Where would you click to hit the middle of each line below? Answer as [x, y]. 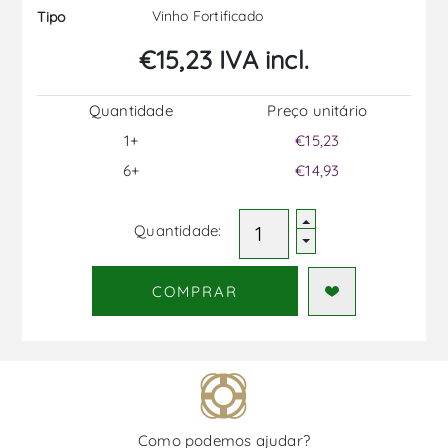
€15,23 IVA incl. [224, 60]
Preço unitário [317, 111]
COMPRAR [194, 291]
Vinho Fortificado [205, 16]
